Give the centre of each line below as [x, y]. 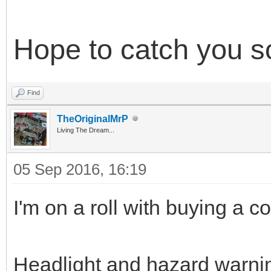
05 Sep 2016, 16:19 [80, 169]
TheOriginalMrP [93, 119]
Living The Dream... [86, 130]
